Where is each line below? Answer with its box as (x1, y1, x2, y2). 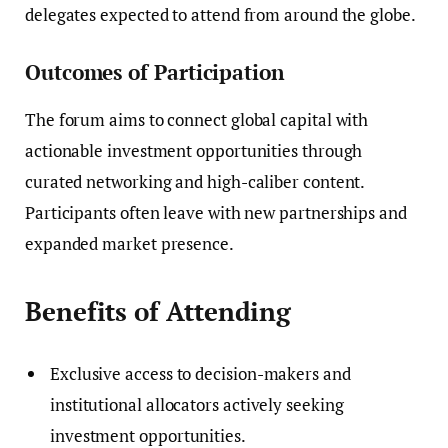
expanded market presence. (25, 231, 234, 255)
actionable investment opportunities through (25, 138, 363, 162)
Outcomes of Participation (25, 59, 285, 87)
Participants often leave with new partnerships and (25, 200, 407, 224)
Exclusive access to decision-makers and (50, 361, 351, 385)
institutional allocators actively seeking (50, 392, 344, 416)
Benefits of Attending (25, 295, 292, 329)
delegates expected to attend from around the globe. (25, 3, 416, 27)
